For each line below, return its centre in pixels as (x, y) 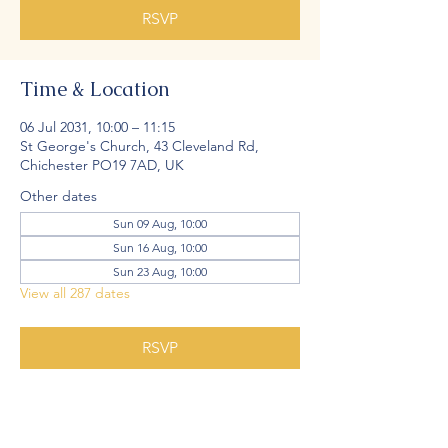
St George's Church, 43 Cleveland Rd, (139, 146)
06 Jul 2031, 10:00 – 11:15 (97, 127)
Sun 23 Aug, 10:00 (160, 271)
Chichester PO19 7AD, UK (102, 165)
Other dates (58, 196)
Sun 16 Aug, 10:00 (160, 247)
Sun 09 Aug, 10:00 (160, 223)
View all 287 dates (75, 293)
